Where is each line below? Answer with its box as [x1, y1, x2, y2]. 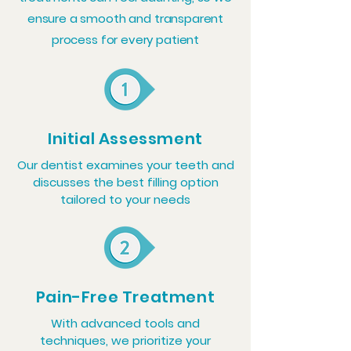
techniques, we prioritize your [40, 332, 211, 349]
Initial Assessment [48, 128, 203, 150]
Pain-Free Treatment [35, 286, 215, 308]
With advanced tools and [51, 315, 200, 331]
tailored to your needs [60, 191, 190, 208]
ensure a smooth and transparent [27, 10, 224, 27]
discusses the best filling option [32, 174, 219, 190]
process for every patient [51, 31, 200, 48]
